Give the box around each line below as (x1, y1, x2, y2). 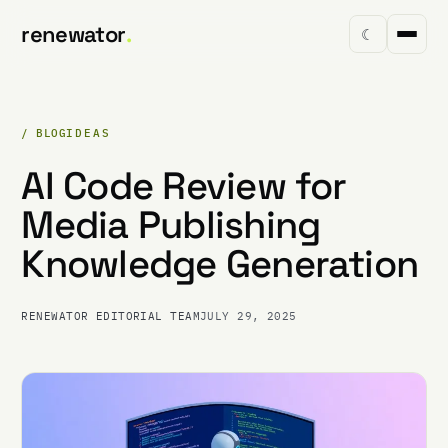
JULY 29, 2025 (200, 308, 297, 323)
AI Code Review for (21, 161, 347, 210)
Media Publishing (21, 200, 321, 249)
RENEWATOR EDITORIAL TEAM (21, 308, 200, 323)
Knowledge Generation (21, 239, 419, 288)
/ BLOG (21, 125, 67, 140)
